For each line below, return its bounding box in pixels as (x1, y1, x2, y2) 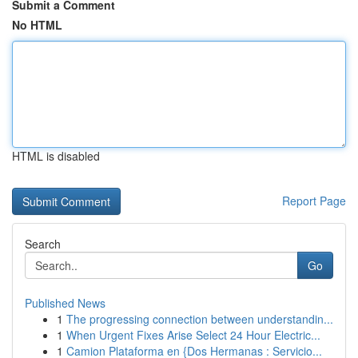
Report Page (282, 193, 346, 209)
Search (25, 236, 61, 252)
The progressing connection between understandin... (66, 311, 333, 327)
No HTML (12, 17, 62, 33)
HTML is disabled (12, 148, 100, 164)
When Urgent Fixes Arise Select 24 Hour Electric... (66, 327, 320, 343)
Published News (25, 295, 105, 311)
